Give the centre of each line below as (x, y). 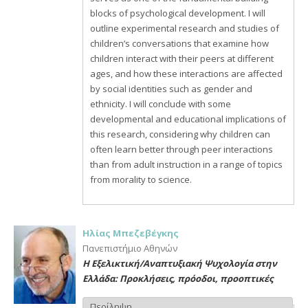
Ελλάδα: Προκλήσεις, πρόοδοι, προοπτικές (178, 278)
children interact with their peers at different (182, 58)
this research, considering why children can (180, 134)
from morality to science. (141, 179)
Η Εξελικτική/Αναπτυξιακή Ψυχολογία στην (180, 263)
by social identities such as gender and (171, 89)
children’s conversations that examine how (179, 43)
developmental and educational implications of (188, 119)
